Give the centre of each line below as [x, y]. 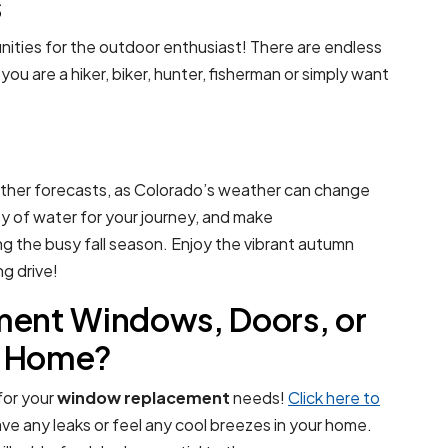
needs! [259, 398]
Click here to [334, 398]
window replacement [143, 398]
